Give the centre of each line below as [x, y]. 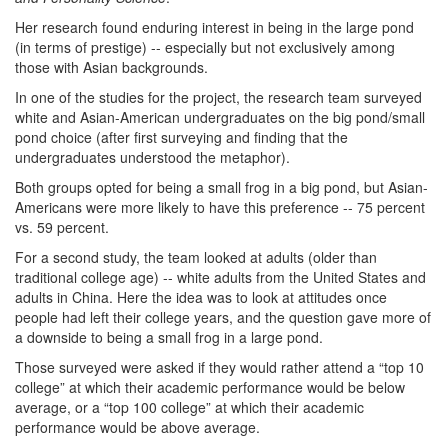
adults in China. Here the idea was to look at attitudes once [201, 297]
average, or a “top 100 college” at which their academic [189, 407]
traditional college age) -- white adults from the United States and [220, 277]
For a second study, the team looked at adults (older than [196, 257]
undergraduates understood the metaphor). [152, 157]
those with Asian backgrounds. [111, 67]
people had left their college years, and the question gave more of [223, 317]
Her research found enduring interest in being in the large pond [214, 27]
